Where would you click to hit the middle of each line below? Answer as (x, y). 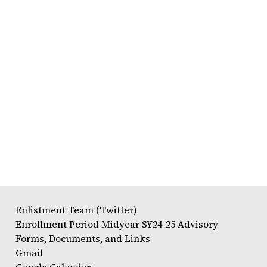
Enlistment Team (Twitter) (76, 210)
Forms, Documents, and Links (83, 238)
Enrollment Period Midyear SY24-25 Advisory (117, 224)
